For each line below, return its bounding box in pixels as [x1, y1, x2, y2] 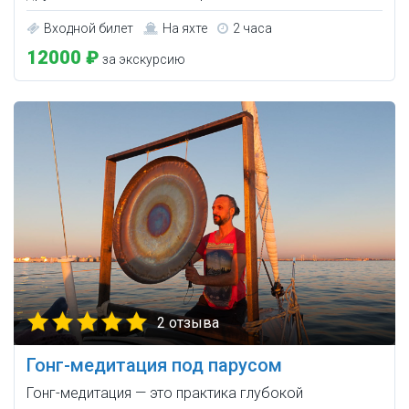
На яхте [163, 21, 207, 37]
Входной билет [44, 21, 133, 37]
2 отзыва [157, 314, 219, 332]
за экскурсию [100, 52, 185, 68]
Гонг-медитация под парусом [26, 354, 282, 377]
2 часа [233, 21, 272, 37]
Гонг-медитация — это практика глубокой [26, 384, 303, 403]
